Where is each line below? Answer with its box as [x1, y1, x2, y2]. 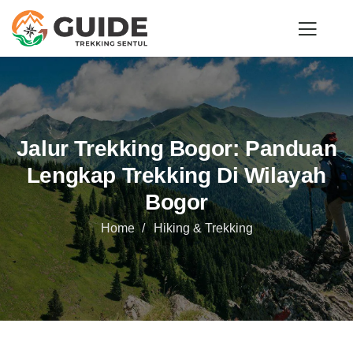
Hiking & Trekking [153, 221, 253, 235]
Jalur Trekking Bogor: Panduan [16, 136, 337, 161]
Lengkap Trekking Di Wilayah [26, 163, 327, 188]
